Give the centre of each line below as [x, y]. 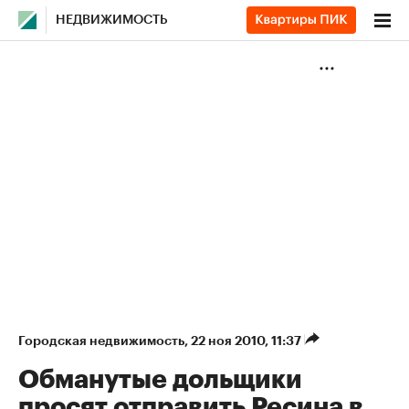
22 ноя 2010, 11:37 [247, 341]
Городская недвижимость [101, 341]
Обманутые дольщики [160, 380]
